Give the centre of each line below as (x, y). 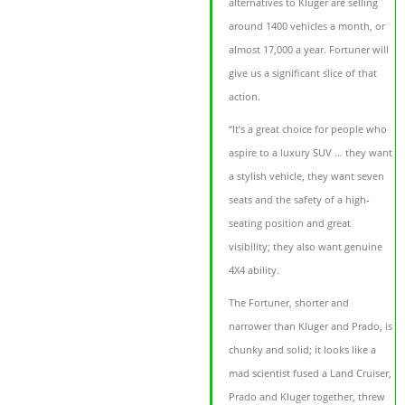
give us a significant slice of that (303, 73)
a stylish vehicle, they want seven (307, 176)
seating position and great (290, 223)
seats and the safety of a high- (300, 200)
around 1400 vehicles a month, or (307, 26)
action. (245, 97)
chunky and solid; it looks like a (303, 350)
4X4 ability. (254, 270)
